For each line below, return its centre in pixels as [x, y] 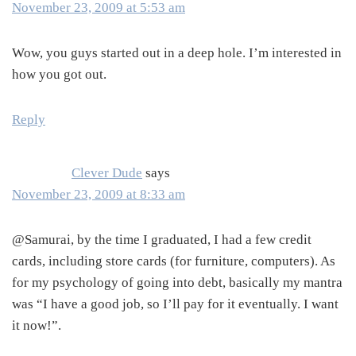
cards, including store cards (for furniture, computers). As [174, 261]
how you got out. [59, 75]
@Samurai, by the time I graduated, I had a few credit [162, 240]
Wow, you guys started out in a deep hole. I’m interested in [177, 53]
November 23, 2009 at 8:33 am [99, 195]
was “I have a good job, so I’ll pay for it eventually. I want [175, 304]
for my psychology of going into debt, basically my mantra [177, 283]
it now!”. [37, 326]
